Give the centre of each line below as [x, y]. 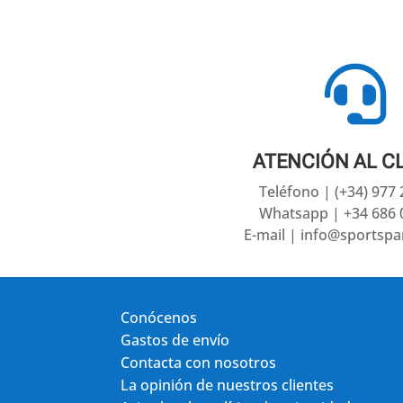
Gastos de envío [175, 340]
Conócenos [159, 318]
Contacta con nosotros [199, 363]
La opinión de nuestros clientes [228, 385]
